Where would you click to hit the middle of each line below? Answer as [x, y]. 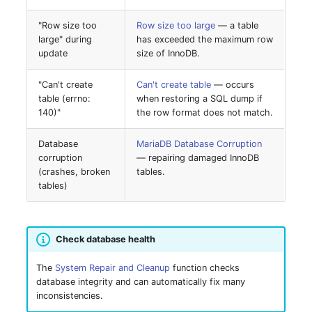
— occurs [233, 84]
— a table [237, 25]
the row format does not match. [205, 112]
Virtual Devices [220, 279]
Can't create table [174, 84]
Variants [201, 142]
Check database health [105, 240]
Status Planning [220, 40]
